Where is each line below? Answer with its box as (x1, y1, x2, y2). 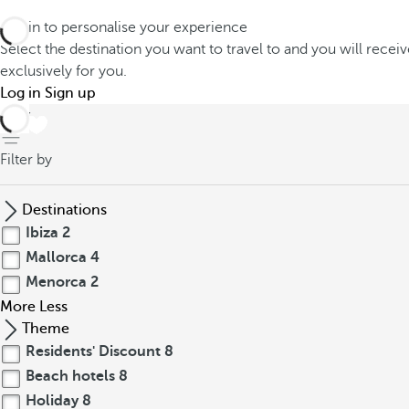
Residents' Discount (22, 343, 164, 360)
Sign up (45, 85, 96, 101)
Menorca (22, 274, 90, 290)
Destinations (22, 202, 107, 218)
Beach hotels (22, 368, 119, 384)
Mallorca (22, 249, 90, 266)
